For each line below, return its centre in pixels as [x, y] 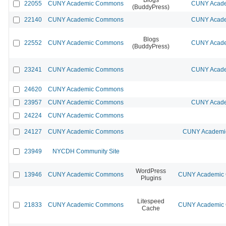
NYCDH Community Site [86, 151]
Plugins [151, 178]
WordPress [151, 171]
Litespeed [151, 201]
